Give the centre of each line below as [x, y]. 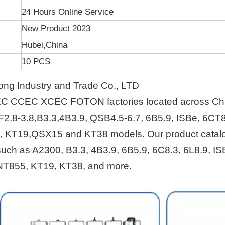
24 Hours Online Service [68, 12]
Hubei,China [44, 45]
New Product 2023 [56, 28]
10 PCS [36, 62]
